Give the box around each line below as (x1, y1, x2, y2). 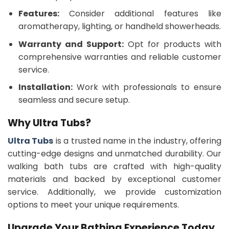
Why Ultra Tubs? (8, 116, 91, 130)
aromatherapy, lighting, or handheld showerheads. (18, 20, 221, 33)
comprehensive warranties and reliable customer (18, 51, 221, 63)
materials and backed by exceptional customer (8, 173, 221, 185)
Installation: (18, 81, 73, 94)
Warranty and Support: (18, 38, 124, 50)
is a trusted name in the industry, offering (53, 134, 222, 147)
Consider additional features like (59, 8, 221, 20)
